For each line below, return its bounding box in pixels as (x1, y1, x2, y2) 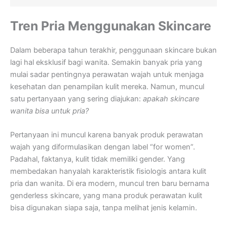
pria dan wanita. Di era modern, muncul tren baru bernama (10, 179, 209, 188)
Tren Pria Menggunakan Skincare (10, 18, 211, 33)
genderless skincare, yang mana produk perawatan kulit (10, 191, 202, 201)
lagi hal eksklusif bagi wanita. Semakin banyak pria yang (10, 57, 202, 67)
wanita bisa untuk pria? (10, 106, 89, 116)
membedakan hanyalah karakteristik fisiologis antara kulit (10, 167, 206, 176)
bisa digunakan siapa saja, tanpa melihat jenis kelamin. (10, 203, 197, 213)
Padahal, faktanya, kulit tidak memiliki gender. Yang (10, 155, 185, 164)
